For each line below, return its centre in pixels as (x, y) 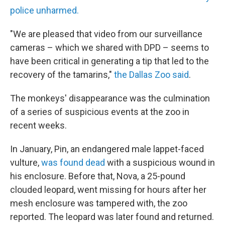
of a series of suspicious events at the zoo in (100, 112)
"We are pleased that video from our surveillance (106, 34)
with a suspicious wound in (161, 162)
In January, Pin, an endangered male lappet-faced (107, 149)
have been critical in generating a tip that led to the (109, 61)
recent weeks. (38, 125)
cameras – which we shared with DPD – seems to (109, 47)
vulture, (26, 162)
